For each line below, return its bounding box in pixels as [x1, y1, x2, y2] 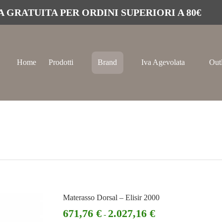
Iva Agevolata [141, 58, 185, 67]
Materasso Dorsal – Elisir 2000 [63, 193, 160, 202]
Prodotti [49, 58, 74, 67]
